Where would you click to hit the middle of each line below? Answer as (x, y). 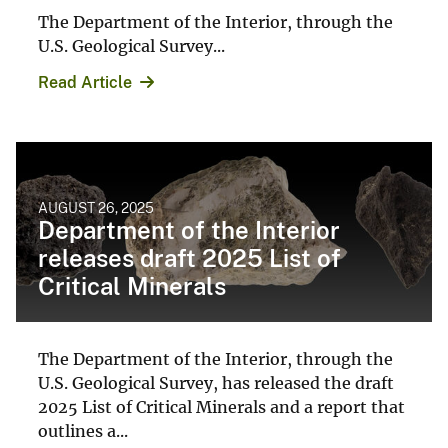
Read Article (85, 83)
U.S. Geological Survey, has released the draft (216, 383)
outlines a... (83, 431)
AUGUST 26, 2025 (96, 208)
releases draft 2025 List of (189, 258)
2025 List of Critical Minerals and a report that (221, 407)
